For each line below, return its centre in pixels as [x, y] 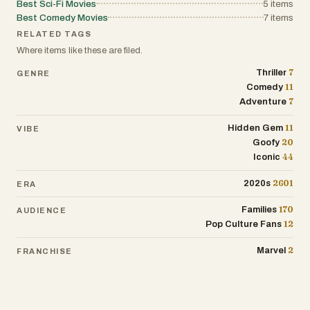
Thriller [272, 73]
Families [259, 210]
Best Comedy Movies [62, 18]
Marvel [272, 250]
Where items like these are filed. [80, 51]
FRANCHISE [45, 251]
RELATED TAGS [54, 34]
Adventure [263, 102]
